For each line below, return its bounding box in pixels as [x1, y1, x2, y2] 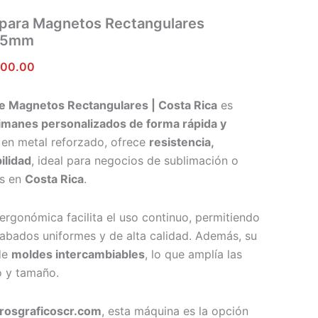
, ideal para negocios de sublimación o [31, 153, 238, 168]
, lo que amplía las [145, 247, 242, 261]
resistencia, [149, 135, 214, 149]
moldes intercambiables [11, 247, 145, 261]
